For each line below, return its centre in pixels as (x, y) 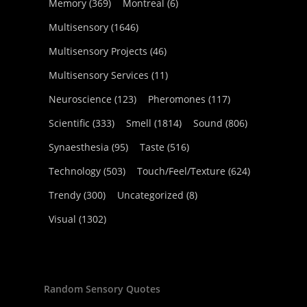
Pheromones (177, 99)
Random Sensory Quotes (102, 289)
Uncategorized (150, 195)
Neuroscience (80, 99)
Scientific (69, 123)
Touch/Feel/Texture (181, 171)
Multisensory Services (99, 75)
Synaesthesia (79, 147)
